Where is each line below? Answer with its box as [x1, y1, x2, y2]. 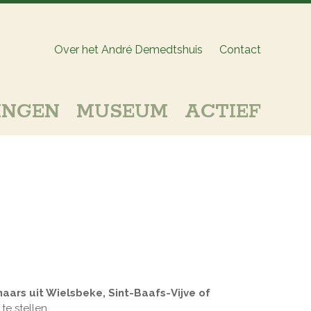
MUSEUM [76, 99, 168, 124]
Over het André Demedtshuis [54, 43, 203, 56]
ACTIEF [185, 99, 261, 124]
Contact [219, 43, 261, 56]
